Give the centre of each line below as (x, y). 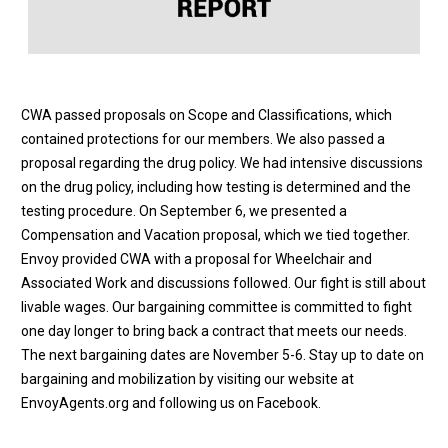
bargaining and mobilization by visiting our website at (187, 378)
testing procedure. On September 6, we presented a (184, 210)
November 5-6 (258, 354)
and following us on (193, 402)
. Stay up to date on (363, 354)
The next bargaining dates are (117, 354)
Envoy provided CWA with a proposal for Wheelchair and (196, 258)
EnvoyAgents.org (75, 402)
